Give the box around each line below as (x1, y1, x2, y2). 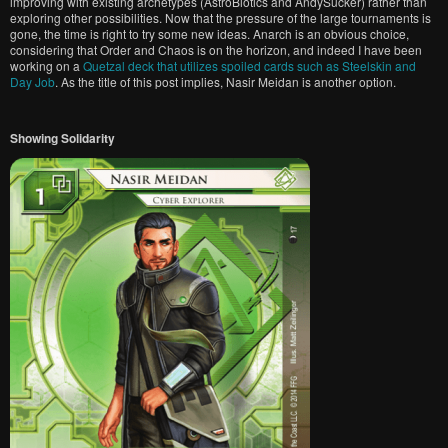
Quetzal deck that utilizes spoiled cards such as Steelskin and (83, 57, 416, 74)
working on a (10, 57, 83, 74)
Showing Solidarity (10, 129, 115, 147)
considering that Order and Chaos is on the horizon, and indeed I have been (10, 41, 422, 58)
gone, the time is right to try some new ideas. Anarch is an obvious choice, (10, 25, 409, 42)
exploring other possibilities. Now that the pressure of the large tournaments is (10, 9, 431, 26)
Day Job (10, 73, 55, 90)
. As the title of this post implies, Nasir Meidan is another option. (55, 73, 396, 90)
